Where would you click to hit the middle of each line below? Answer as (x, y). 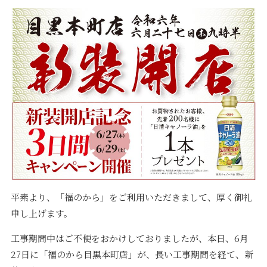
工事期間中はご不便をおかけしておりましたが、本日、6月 (129, 238)
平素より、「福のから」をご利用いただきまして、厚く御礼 (131, 197)
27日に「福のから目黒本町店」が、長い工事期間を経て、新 (132, 254)
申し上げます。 (41, 213)
